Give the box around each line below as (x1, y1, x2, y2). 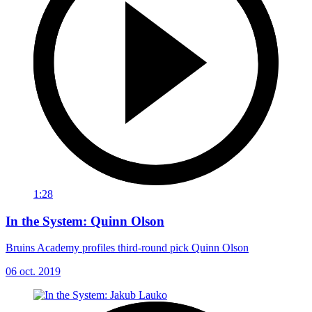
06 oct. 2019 (6, 265, 61, 278)
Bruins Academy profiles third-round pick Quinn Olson (6, 242, 249, 254)
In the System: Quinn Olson (6, 213, 164, 228)
